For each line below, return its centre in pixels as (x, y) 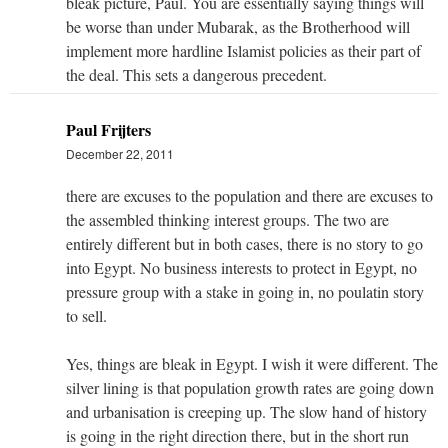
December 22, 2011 (120, 153)
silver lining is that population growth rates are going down (250, 387)
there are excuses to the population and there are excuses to (249, 195)
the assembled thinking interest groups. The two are (227, 219)
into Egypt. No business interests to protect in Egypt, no (241, 267)
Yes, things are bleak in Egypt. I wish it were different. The (252, 363)
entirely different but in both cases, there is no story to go (244, 243)
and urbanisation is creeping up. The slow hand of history (246, 411)
